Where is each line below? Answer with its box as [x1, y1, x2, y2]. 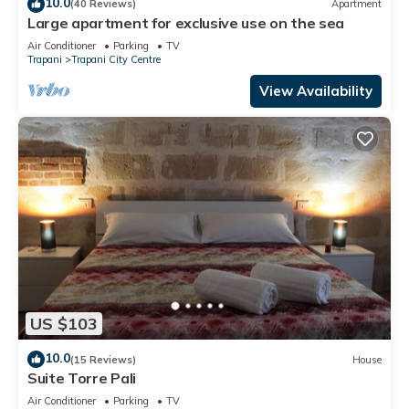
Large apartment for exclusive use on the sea [27, 13, 344, 32]
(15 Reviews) [70, 352, 136, 366]
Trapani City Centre [71, 52, 161, 66]
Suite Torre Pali [27, 369, 136, 388]
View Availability [259, 81, 372, 100]
